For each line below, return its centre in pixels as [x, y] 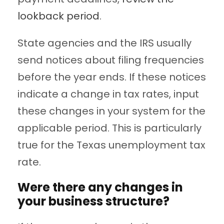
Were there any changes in [100, 187]
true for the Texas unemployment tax [111, 145]
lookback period [58, 16]
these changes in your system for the [111, 111]
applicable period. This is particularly [109, 128]
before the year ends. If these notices [112, 77]
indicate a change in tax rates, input [108, 94]
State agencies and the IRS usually [104, 43]
